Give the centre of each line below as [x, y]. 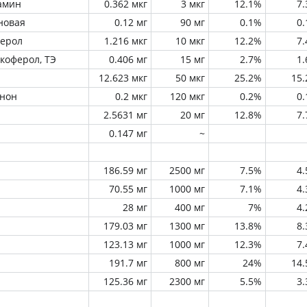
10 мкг [190, 41]
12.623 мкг [123, 78]
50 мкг [190, 78]
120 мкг [187, 96]
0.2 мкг [131, 96]
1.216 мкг [126, 41]
